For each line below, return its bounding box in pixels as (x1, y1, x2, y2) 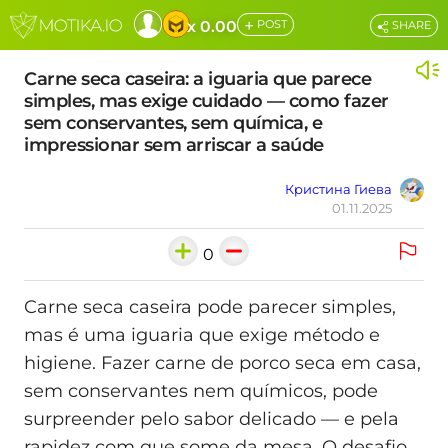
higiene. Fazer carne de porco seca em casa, (24, 352, 421, 375)
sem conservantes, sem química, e (24, 112, 322, 134)
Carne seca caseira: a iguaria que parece (24, 68, 371, 90)
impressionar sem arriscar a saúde (24, 134, 324, 156)
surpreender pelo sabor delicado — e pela (24, 408, 399, 431)
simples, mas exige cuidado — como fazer (24, 90, 389, 112)
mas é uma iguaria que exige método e (24, 324, 380, 347)
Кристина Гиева (285, 181, 392, 197)
